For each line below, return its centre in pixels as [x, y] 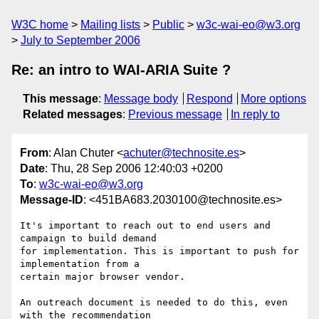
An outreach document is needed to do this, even [154, 303]
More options [274, 99]
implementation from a [83, 264]
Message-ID [52, 200]
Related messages [73, 114]
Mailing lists [110, 25]
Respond [209, 99]
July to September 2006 [80, 40]
